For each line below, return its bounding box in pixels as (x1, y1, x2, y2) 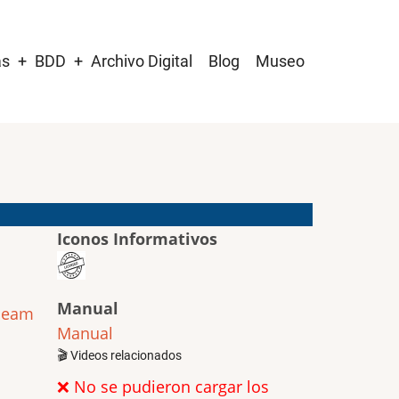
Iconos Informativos (56, 228, 217, 249)
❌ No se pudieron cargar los (56, 376, 269, 397)
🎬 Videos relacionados (56, 348, 182, 363)
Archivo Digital (91, 52, 192, 70)
